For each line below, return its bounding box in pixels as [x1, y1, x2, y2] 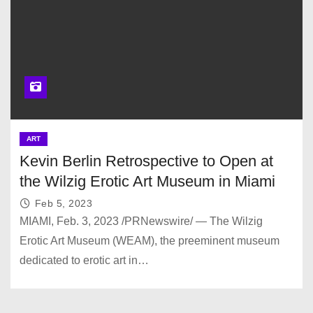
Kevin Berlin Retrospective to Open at [19, 152, 273, 170]
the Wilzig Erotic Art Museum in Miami [19, 173, 275, 191]
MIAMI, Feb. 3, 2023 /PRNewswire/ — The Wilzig [19, 215, 263, 228]
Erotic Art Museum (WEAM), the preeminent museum [19, 235, 279, 247]
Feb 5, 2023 [34, 198, 93, 210]
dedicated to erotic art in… [19, 254, 149, 267]
